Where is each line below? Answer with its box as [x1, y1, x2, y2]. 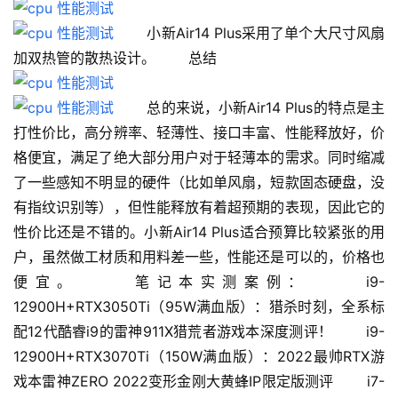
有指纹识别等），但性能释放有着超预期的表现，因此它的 [13, 198, 385, 217]
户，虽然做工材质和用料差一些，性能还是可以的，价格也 [13, 248, 385, 267]
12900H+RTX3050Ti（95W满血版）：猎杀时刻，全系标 [13, 298, 385, 316]
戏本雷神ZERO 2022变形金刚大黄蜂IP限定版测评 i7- [13, 372, 385, 391]
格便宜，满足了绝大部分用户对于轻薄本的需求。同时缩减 [13, 148, 385, 167]
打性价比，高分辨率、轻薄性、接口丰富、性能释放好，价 [13, 123, 385, 142]
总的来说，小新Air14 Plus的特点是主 [114, 99, 385, 117]
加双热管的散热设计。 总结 [13, 49, 250, 68]
